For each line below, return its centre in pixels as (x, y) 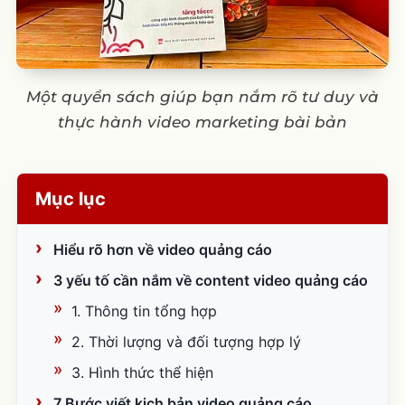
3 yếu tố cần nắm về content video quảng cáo (210, 280)
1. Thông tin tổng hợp (144, 311)
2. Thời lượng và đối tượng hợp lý (186, 341)
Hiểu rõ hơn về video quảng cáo (162, 249)
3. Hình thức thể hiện (142, 372)
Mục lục (71, 198)
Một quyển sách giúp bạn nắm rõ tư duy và (202, 96)
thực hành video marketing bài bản (202, 122)
